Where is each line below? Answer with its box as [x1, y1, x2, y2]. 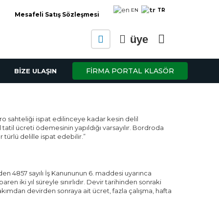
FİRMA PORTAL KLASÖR [86, 66, 174, 76]
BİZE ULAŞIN [14, 67, 57, 75]
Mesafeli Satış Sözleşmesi [14, 11, 99, 18]
